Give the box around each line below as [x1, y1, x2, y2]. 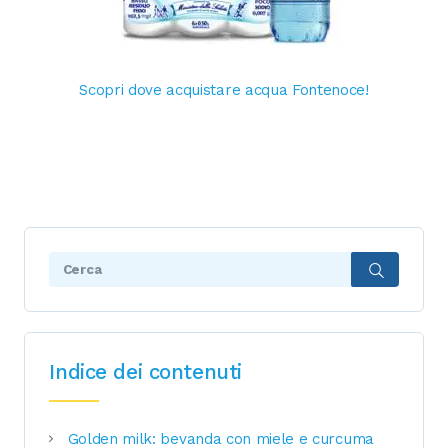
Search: [49, 255, 103, 274]
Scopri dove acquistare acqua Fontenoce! [79, 80, 369, 99]
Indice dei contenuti [49, 359, 242, 384]
